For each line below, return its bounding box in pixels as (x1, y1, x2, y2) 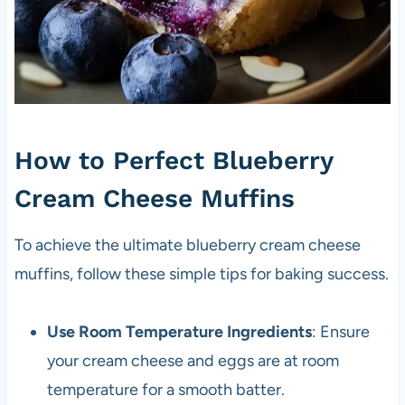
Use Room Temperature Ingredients (46, 322, 312, 343)
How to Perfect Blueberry (14, 146, 333, 176)
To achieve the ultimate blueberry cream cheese (14, 235, 361, 256)
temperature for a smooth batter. (46, 380, 285, 400)
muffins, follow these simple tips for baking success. (14, 264, 389, 285)
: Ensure (311, 322, 370, 343)
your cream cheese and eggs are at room (46, 351, 339, 372)
